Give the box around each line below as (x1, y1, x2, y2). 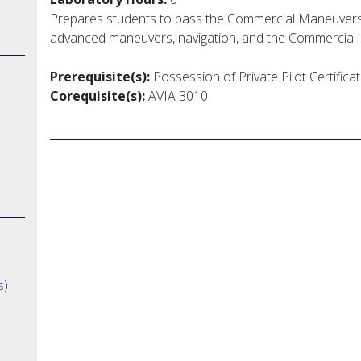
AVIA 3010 (145, 87, 208, 105)
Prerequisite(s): (50, 68, 150, 85)
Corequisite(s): (50, 87, 145, 105)
